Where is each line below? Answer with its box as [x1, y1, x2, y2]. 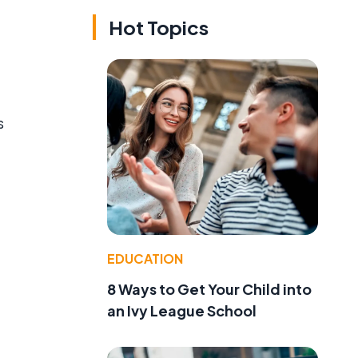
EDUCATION [107, 249, 183, 267]
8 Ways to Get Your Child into [107, 279, 312, 298]
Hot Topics [109, 15, 209, 40]
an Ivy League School [107, 300, 257, 320]
